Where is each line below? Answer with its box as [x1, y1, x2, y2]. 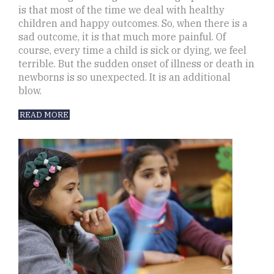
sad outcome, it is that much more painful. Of [18, 31, 226, 43]
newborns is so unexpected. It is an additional [18, 71, 231, 84]
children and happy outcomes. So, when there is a [18, 17, 248, 30]
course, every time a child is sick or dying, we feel [18, 44, 246, 57]
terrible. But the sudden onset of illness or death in [18, 57, 254, 70]
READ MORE [20, 109, 68, 120]
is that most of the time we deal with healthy [18, 4, 224, 17]
